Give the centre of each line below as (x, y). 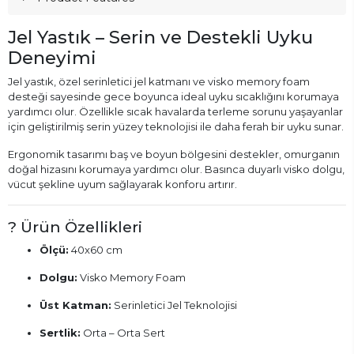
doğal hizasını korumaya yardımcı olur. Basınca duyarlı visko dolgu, (176, 169)
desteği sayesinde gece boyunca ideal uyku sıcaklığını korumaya (173, 96)
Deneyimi (52, 57)
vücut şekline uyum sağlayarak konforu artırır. (122, 184)
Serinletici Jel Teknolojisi (174, 305)
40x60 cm (96, 249)
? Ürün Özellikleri (75, 226)
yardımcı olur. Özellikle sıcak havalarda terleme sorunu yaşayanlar (175, 111)
